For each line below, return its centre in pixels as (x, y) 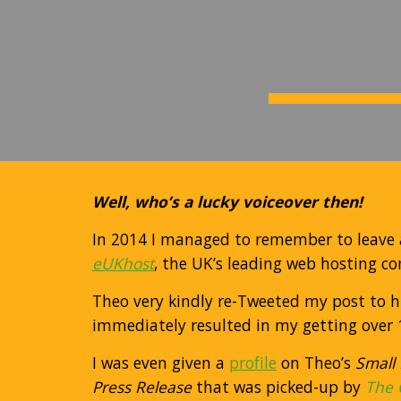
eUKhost (123, 263)
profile (252, 363)
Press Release (144, 387)
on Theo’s (316, 363)
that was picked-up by (280, 387)
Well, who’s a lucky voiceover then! (227, 201)
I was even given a (160, 363)
